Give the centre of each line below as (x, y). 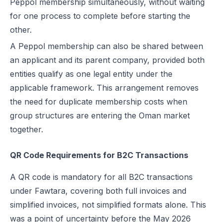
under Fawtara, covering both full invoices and (98, 191)
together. (27, 129)
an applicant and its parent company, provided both (107, 60)
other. (21, 30)
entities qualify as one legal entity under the (91, 74)
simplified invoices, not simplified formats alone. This (108, 205)
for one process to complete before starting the (100, 16)
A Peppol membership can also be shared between (107, 46)
